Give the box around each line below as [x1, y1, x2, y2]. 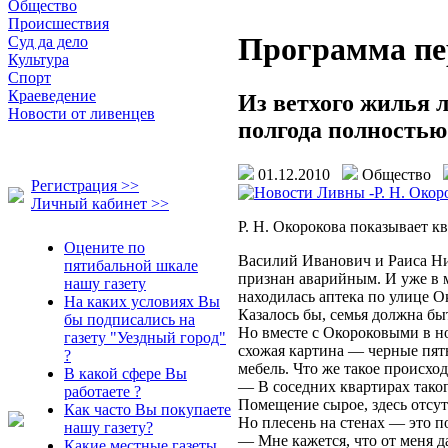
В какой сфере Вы [64, 365, 187, 382]
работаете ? [64, 383, 141, 400]
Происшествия [8, 15, 109, 32]
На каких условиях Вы [64, 293, 220, 310]
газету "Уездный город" [64, 329, 226, 346]
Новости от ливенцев [8, 105, 155, 122]
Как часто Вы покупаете [64, 401, 231, 418]
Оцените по [64, 239, 145, 256]
